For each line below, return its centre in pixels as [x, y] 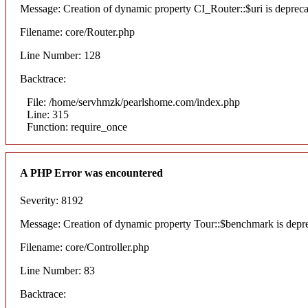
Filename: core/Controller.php [85, 247]
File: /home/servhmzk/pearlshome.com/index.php [133, 102]
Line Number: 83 [57, 270]
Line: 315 [48, 115]
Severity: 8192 [52, 200]
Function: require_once [77, 127]
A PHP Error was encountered [91, 173]
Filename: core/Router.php [77, 32]
